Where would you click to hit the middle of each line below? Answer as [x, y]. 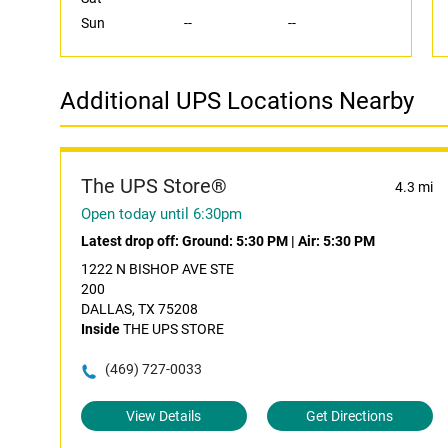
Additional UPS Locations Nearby [237, 101]
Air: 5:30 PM [336, 241]
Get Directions [350, 416]
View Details [164, 416]
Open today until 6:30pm [161, 214]
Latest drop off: [131, 241]
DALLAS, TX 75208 [139, 309]
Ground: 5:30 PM [235, 241]
